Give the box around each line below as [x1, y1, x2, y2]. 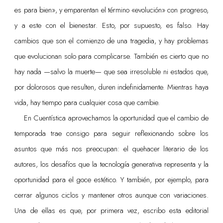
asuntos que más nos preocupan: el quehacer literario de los [14, 143, 209, 154]
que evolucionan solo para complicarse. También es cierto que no [14, 51, 209, 61]
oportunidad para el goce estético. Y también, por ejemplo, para [14, 174, 209, 185]
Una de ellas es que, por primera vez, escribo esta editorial [14, 205, 209, 216]
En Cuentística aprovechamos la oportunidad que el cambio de [24, 112, 209, 123]
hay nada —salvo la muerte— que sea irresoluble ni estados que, [14, 66, 209, 77]
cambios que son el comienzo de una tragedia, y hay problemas [14, 35, 209, 46]
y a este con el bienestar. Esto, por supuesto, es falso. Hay [14, 20, 209, 30]
